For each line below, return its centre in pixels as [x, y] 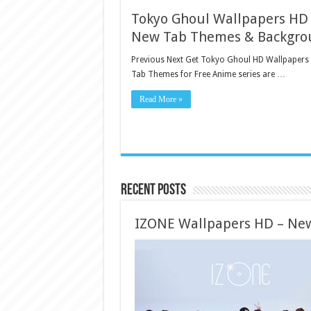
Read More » [161, 99]
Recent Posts [153, 190]
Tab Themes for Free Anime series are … [208, 74]
